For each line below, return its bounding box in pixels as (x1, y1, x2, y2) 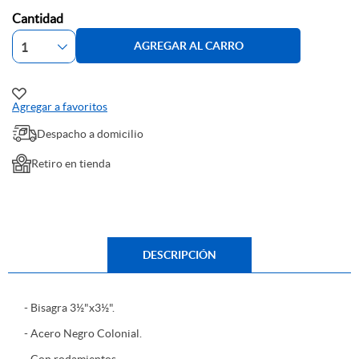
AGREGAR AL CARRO (133, 38, 244, 52)
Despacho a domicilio (37, 127, 143, 140)
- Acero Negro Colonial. (24, 327, 142, 341)
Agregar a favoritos (12, 100, 107, 114)
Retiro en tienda (31, 157, 111, 171)
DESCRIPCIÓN (143, 248, 216, 262)
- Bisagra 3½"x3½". (24, 301, 115, 315)
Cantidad (12, 11, 63, 26)
